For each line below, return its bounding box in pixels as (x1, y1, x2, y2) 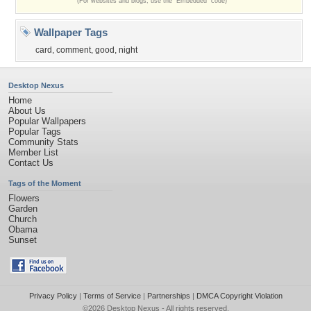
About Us (8, 106, 46, 116)
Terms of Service (83, 292, 141, 300)
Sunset (8, 235, 37, 245)
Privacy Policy (28, 292, 77, 300)
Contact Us (8, 158, 53, 168)
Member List (8, 147, 58, 158)
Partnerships (146, 292, 190, 300)
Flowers (8, 193, 40, 203)
